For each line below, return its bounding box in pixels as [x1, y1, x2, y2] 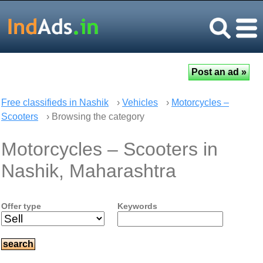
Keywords [117, 201, 157, 211]
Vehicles [122, 97, 158, 107]
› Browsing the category [44, 112, 144, 122]
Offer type [1, 201, 41, 211]
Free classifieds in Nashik [1, 97, 109, 107]
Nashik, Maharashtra [1, 160, 176, 181]
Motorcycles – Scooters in [1, 139, 218, 160]
